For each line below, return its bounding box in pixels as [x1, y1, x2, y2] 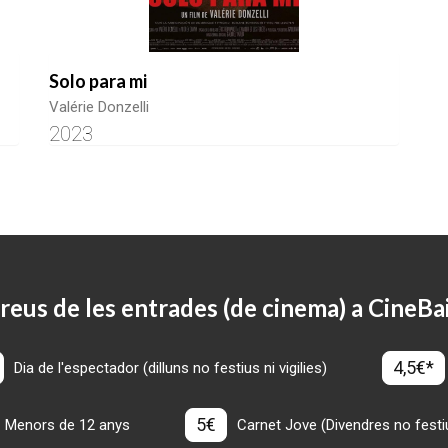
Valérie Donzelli [49, 98, 149, 117]
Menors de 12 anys [4, 416, 130, 435]
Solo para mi [49, 70, 147, 93]
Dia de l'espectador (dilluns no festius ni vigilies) [13, 359, 327, 378]
